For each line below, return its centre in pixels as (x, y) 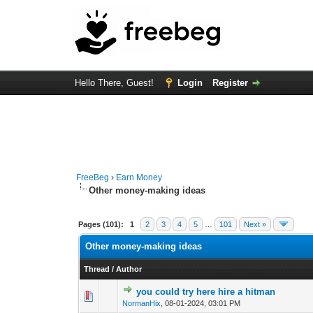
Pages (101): (101, 224)
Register (230, 83)
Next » (255, 224)
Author (129, 269)
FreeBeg (93, 177)
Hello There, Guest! (115, 83)
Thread (97, 269)
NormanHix (142, 303)
